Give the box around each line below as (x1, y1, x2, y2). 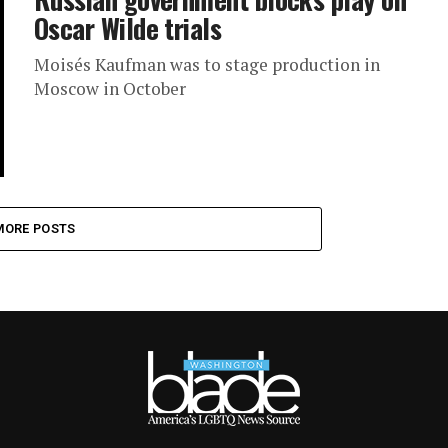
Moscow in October (34, 77, 186, 101)
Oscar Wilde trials (34, 8, 222, 49)
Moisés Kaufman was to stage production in (34, 53, 380, 77)
